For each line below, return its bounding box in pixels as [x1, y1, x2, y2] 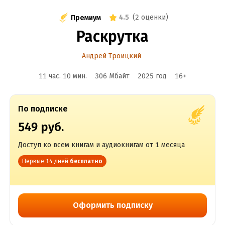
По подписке [18, 104, 68, 114]
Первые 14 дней [22, 158, 68, 165]
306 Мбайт [94, 72, 130, 80]
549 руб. [18, 120, 64, 134]
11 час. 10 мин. [38, 72, 87, 80]
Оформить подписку [72, 200, 153, 210]
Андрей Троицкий [82, 52, 141, 60]
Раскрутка [76, 28, 149, 46]
